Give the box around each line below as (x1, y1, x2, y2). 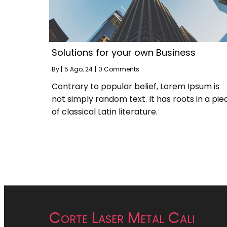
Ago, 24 (70, 65, 93, 73)
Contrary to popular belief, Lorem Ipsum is (52, 81, 219, 92)
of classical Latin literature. (52, 106, 158, 118)
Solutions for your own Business (52, 46, 196, 59)
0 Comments (98, 65, 139, 73)
